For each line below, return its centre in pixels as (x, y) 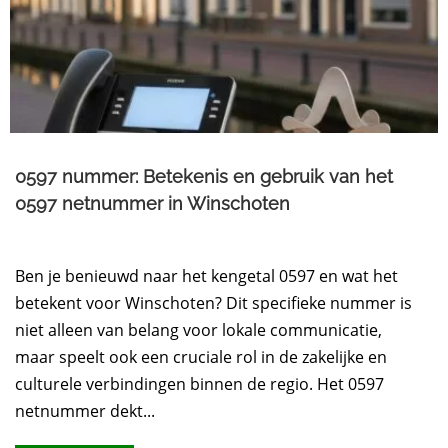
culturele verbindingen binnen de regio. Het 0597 (200, 384)
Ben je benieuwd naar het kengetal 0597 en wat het (207, 276)
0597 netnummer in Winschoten (153, 204)
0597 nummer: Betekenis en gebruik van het (204, 177)
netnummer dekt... (85, 411)
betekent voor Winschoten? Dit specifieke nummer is (214, 303)
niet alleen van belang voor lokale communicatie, (199, 330)
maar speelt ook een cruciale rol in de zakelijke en (201, 357)
